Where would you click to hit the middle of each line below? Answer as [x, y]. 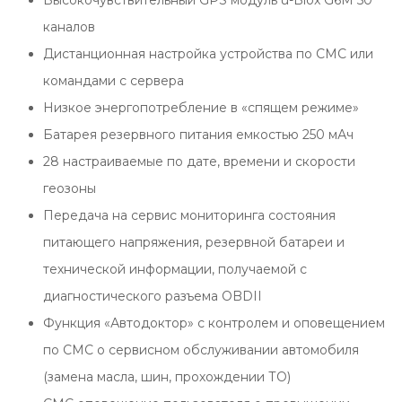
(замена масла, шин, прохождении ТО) [167, 377]
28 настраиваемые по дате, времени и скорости [199, 162]
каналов [69, 27]
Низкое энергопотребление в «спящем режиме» [201, 108]
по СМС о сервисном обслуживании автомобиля [201, 350]
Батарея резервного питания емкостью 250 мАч [198, 135]
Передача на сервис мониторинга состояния [189, 216]
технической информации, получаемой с [175, 270]
